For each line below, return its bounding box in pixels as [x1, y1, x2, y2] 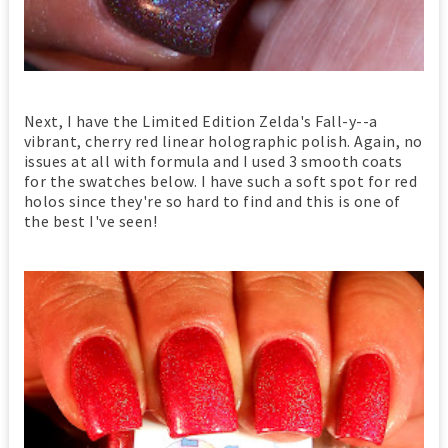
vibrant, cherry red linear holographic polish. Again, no [23, 130, 423, 151]
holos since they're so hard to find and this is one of [23, 190, 401, 211]
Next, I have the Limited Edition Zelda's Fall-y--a [23, 110, 378, 131]
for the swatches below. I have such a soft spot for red [23, 170, 418, 191]
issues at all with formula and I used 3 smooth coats [23, 150, 403, 171]
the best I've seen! [23, 210, 158, 231]
